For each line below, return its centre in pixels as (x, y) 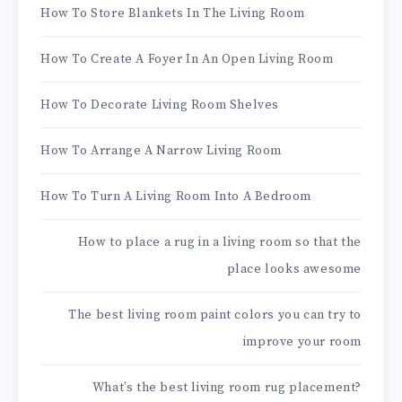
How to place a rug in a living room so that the (219, 243)
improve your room (302, 342)
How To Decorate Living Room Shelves (160, 105)
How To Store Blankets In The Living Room (173, 14)
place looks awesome (294, 270)
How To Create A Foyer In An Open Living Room (187, 60)
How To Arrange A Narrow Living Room (161, 151)
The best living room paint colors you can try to (215, 315)
